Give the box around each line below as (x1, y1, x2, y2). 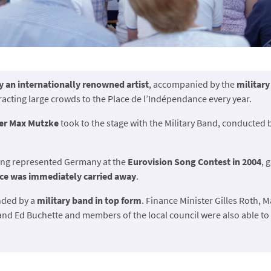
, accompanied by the (148, 78, 237, 91)
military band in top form (36, 194, 142, 207)
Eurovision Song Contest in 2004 (127, 155, 261, 168)
